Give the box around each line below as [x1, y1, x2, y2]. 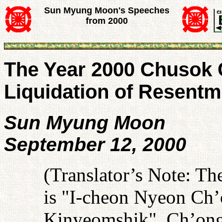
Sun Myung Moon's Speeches [44, 5, 169, 15]
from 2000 [86, 16, 128, 26]
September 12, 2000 [4, 134, 186, 155]
